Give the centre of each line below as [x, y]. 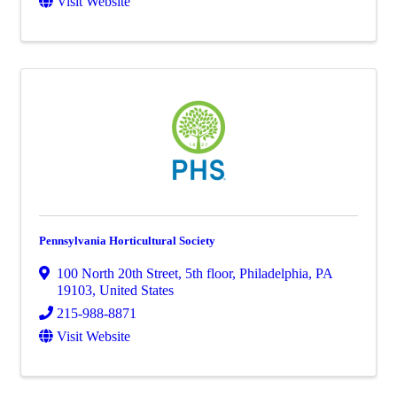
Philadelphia [274, 273]
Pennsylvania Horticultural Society [127, 241]
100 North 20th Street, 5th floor [144, 273]
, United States [133, 290]
